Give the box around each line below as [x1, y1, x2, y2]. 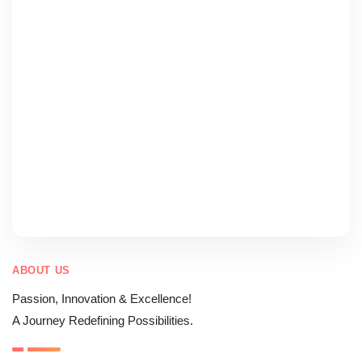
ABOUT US [12, 263, 70, 276]
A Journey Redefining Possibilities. [12, 313, 193, 327]
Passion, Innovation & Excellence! [12, 291, 192, 305]
